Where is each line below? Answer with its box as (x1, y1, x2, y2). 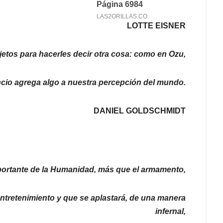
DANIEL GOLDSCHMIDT (93, 107, 186, 115)
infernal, (155, 207, 186, 216)
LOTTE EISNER (126, 21, 186, 30)
